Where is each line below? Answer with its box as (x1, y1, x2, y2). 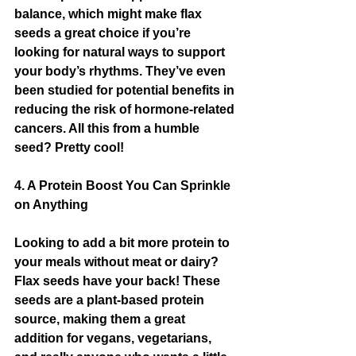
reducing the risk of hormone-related (14, 103, 238, 116)
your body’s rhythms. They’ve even (14, 64, 229, 78)
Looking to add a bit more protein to (14, 236, 233, 250)
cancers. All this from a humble (14, 122, 203, 135)
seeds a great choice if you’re (14, 26, 194, 40)
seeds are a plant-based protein (14, 293, 207, 307)
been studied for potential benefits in (14, 83, 238, 97)
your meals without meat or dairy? (14, 255, 222, 269)
